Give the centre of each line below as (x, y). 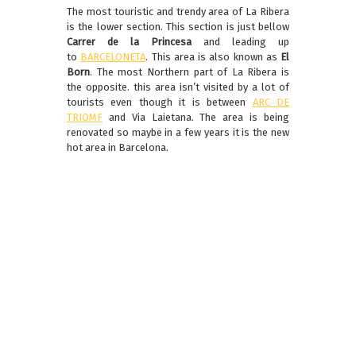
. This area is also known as (213, 57)
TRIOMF (85, 118)
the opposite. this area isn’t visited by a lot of (178, 87)
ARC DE (271, 103)
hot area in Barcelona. (118, 148)
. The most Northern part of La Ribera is (190, 72)
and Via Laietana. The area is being (196, 118)
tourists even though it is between (160, 103)
